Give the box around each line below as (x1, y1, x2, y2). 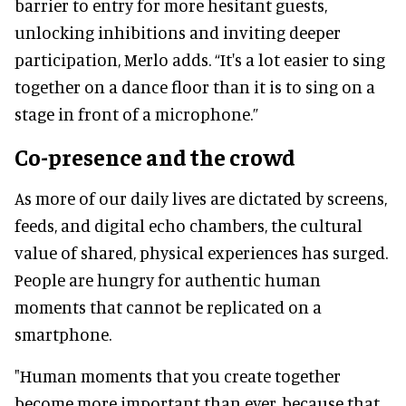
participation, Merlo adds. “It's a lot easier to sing (14, 49, 385, 71)
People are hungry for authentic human (14, 269, 321, 291)
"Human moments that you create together (14, 365, 341, 387)
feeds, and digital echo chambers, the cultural (14, 215, 362, 237)
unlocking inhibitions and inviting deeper (14, 22, 341, 43)
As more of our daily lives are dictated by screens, (14, 188, 387, 209)
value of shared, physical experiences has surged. (14, 242, 388, 264)
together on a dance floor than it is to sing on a (14, 76, 375, 98)
